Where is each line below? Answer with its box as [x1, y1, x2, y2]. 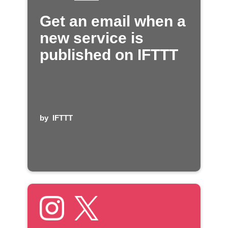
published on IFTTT [40, 46, 178, 63]
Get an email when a [40, 12, 186, 30]
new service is [40, 29, 144, 46]
